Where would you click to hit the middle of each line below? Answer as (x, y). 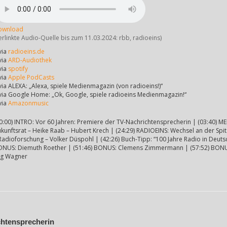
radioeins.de (26, 51)
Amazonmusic (28, 103)
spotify (18, 69)
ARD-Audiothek (30, 60)
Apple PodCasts (31, 77)
